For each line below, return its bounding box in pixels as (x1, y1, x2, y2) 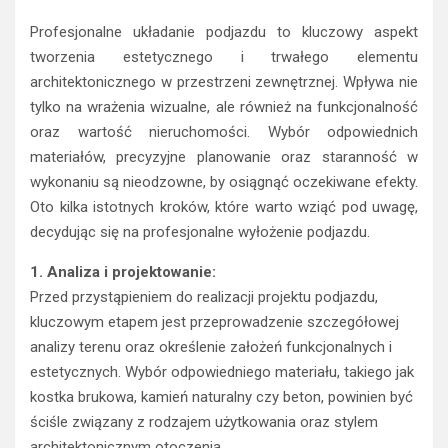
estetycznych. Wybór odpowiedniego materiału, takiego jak (30, 363, 414, 382)
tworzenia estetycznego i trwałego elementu (30, 48, 418, 67)
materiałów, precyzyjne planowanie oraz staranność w (30, 148, 418, 167)
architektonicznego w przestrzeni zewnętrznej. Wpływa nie (30, 73, 418, 92)
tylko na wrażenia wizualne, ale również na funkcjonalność (30, 98, 418, 117)
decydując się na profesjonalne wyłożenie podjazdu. (30, 223, 370, 242)
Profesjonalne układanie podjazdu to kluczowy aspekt (30, 23, 418, 42)
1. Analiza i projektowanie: (30, 263, 216, 282)
